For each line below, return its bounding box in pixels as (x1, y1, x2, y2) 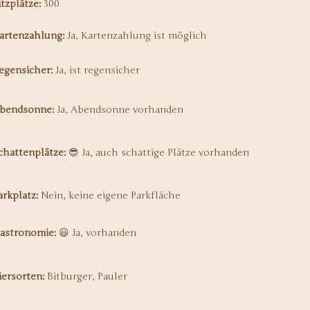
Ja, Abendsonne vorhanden (54, 104, 183, 116)
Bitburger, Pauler (44, 271, 127, 282)
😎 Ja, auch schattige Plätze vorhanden (66, 147, 249, 158)
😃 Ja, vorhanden (56, 227, 136, 239)
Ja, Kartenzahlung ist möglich (64, 30, 207, 42)
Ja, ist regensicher (53, 64, 140, 76)
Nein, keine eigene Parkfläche (38, 190, 181, 201)
